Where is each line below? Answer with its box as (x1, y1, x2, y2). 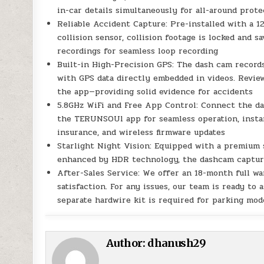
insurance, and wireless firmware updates (57, 126, 226, 138)
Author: (106, 236, 148, 250)
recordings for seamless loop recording (57, 44, 219, 57)
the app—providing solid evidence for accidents (57, 85, 253, 98)
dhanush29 (147, 236, 206, 250)
